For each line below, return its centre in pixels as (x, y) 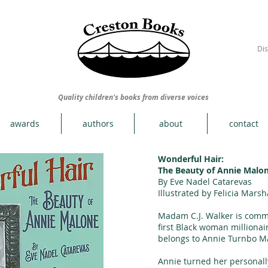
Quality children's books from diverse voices (133, 97)
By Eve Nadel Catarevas (205, 182)
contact (244, 124)
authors (98, 124)
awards (25, 124)
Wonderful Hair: (191, 159)
